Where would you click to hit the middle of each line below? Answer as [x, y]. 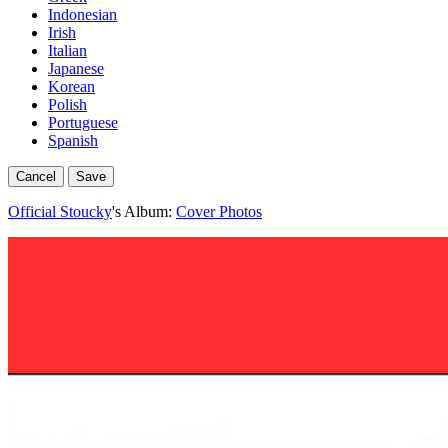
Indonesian [82, 14]
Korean [71, 86]
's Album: [144, 211]
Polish [67, 104]
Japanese [76, 68]
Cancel [36, 176]
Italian [67, 50]
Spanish [73, 140]
